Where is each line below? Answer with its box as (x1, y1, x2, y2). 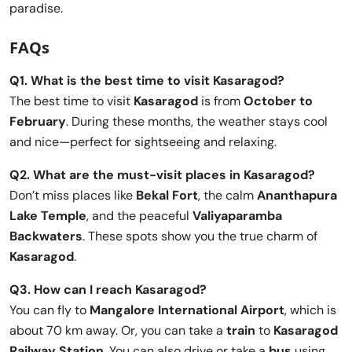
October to (244, 92, 313, 109)
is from (198, 92, 244, 109)
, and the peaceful (86, 207, 192, 224)
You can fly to (9, 301, 90, 318)
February (9, 112, 66, 130)
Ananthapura (257, 186, 337, 203)
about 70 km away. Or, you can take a (9, 321, 226, 339)
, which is (284, 301, 336, 318)
